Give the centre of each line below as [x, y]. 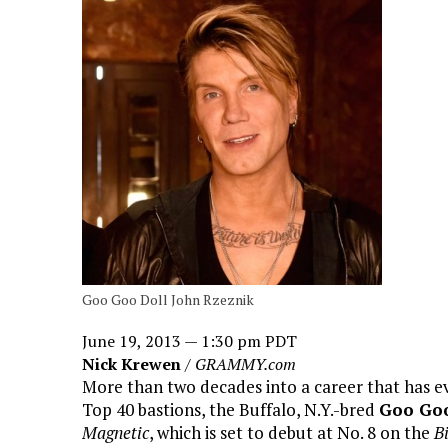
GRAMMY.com [245, 364]
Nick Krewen [131, 364]
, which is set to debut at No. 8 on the [291, 432]
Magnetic [115, 432]
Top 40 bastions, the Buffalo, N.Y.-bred [230, 409]
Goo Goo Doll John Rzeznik [168, 299]
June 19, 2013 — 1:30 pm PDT [189, 341]
